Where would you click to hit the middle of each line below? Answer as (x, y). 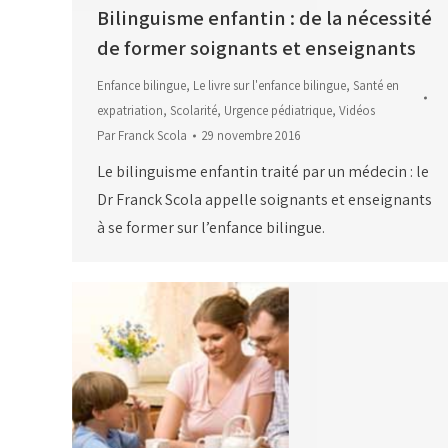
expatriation (130, 111)
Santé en (376, 86)
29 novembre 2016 (251, 136)
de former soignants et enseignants (256, 48)
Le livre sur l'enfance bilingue (269, 86)
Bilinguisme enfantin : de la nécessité (264, 18)
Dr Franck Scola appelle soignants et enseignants (264, 200)
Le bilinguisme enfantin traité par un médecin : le (263, 172)
